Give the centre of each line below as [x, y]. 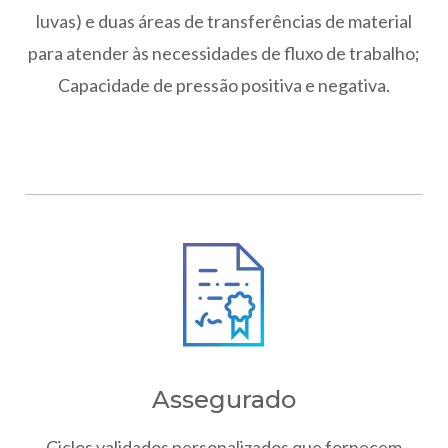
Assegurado [224, 399]
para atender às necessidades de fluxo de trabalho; [224, 52]
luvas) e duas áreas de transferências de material [224, 20]
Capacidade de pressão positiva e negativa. [224, 84]
